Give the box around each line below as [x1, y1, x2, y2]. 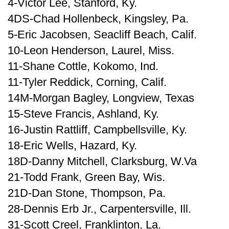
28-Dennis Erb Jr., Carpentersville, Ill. [8, 202, 191, 215]
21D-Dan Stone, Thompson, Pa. [8, 187, 166, 199]
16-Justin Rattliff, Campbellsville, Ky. [8, 123, 187, 136]
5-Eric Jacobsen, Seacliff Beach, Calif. [8, 28, 197, 41]
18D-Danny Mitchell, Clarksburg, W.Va [8, 155, 197, 168]
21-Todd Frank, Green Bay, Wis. [8, 171, 165, 184]
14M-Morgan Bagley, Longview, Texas [8, 91, 194, 104]
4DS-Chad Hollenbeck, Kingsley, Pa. [8, 12, 189, 25]
